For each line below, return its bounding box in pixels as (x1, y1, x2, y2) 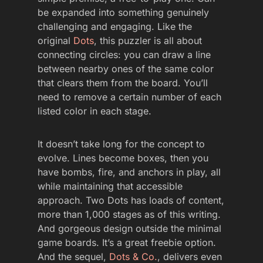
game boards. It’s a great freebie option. (38, 237, 216, 249)
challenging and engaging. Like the (38, 21, 192, 33)
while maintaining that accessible (38, 180, 183, 193)
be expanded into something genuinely (38, 6, 209, 19)
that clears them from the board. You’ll (38, 77, 208, 89)
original (38, 35, 73, 47)
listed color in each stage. (38, 105, 151, 117)
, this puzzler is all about (94, 35, 202, 47)
